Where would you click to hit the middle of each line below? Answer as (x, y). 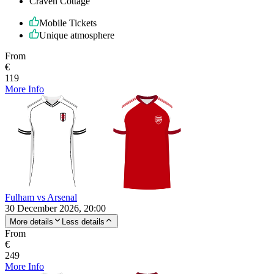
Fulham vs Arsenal (41, 197)
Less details (83, 221)
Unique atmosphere (77, 35)
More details (31, 221)
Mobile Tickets (68, 23)
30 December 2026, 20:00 (55, 208)
